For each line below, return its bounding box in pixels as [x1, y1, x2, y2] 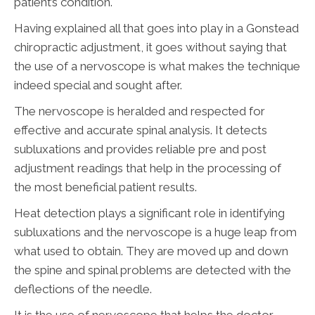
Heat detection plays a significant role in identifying [14, 206, 285, 221]
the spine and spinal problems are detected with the [14, 263, 291, 278]
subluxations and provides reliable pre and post [14, 142, 266, 157]
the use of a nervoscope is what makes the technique [14, 59, 300, 74]
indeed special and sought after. [14, 78, 182, 93]
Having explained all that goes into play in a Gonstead [14, 21, 299, 36]
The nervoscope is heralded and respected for [14, 104, 265, 119]
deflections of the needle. [14, 282, 152, 297]
